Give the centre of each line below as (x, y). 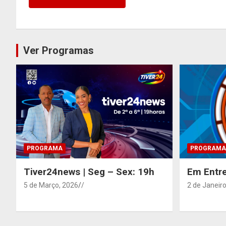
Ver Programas (59, 50)
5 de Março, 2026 (51, 185)
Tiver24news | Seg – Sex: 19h (89, 172)
